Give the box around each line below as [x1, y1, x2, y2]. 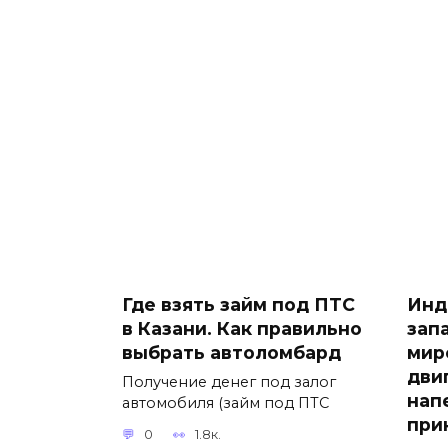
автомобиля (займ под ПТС [122, 393, 329, 412]
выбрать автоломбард [122, 341, 341, 363]
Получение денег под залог [122, 372, 336, 391]
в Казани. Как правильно [122, 317, 362, 339]
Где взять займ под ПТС [122, 293, 355, 315]
